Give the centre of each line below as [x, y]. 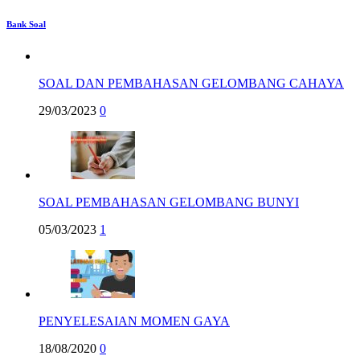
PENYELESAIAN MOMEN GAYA [134, 321]
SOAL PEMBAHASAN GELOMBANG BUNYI [169, 202]
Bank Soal [26, 25]
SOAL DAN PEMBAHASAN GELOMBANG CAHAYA [191, 84]
